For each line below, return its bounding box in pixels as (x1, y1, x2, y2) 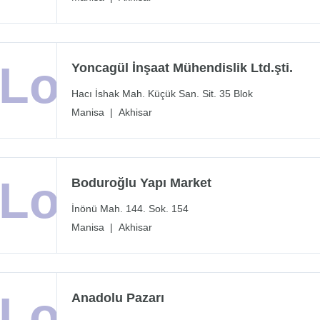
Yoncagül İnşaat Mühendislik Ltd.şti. (71, 61, 293, 76)
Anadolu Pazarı (71, 291, 164, 306)
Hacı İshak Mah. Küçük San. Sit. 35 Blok (71, 88, 253, 100)
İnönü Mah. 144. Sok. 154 (71, 203, 189, 215)
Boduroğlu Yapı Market (71, 176, 211, 191)
